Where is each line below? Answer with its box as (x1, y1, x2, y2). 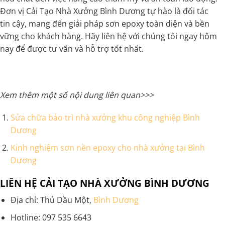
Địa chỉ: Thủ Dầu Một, (10, 194, 93, 206)
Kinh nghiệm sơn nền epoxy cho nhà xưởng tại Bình (10, 142, 205, 154)
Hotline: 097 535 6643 (10, 212, 91, 223)
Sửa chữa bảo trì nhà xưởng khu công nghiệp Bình (10, 112, 200, 124)
